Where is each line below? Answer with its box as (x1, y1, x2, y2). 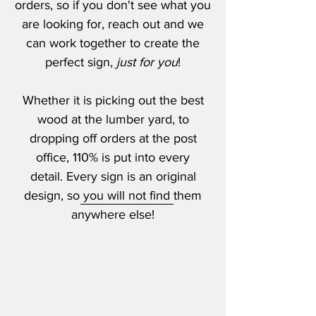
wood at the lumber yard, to (37, 112, 189, 126)
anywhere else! (71, 207, 154, 221)
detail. (30, 169, 66, 183)
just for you (116, 55, 178, 69)
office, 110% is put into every (36, 150, 190, 164)
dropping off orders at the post (29, 131, 197, 145)
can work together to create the (26, 36, 200, 50)
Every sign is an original (66, 169, 196, 183)
